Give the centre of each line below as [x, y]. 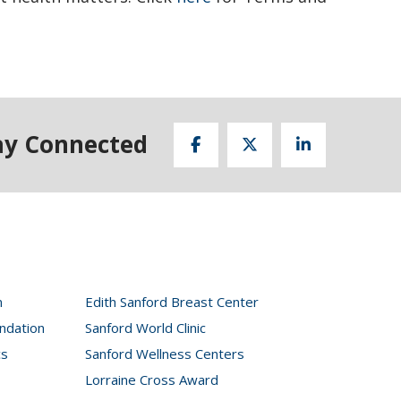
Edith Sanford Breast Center [172, 301]
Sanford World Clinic [146, 327]
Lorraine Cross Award [152, 379]
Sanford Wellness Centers [165, 353]
